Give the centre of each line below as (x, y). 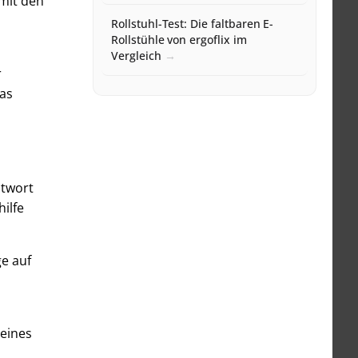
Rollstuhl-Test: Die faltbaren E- (193, 24)
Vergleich (136, 56)
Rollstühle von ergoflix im (179, 40)
